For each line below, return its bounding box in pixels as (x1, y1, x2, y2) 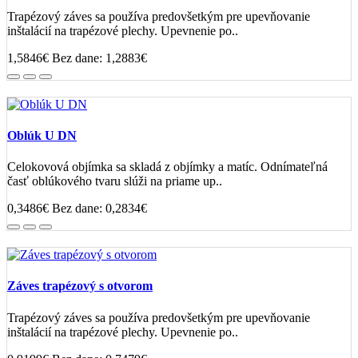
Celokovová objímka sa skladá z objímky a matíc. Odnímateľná (7, 160, 328, 174)
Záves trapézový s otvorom (7, 279, 153, 293)
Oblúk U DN (7, 128, 77, 142)
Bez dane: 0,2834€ (52, 201, 147, 216)
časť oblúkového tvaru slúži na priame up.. (7, 174, 222, 189)
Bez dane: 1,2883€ (52, 50, 147, 65)
